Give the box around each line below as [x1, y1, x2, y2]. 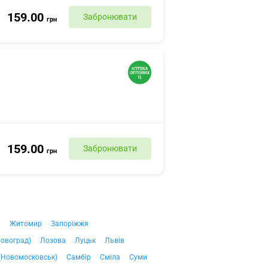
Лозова [40, 236, 66, 245]
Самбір [66, 253, 91, 261]
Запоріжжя [51, 220, 89, 228]
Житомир [10, 220, 42, 228]
